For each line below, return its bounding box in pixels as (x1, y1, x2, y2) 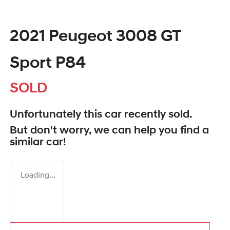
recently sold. (122, 109, 192, 121)
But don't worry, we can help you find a (10, 125, 209, 137)
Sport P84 (10, 55, 86, 72)
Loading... (21, 171, 55, 180)
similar (10, 137, 46, 148)
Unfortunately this (10, 109, 105, 121)
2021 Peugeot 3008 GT (10, 29, 181, 46)
